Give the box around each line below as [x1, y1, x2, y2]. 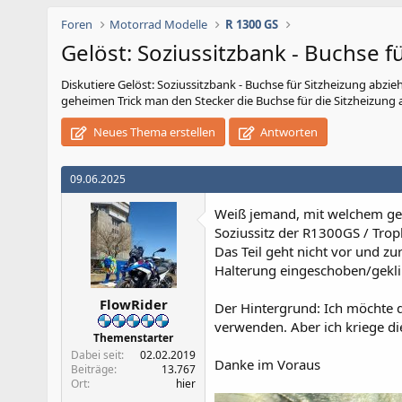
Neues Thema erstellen [90, 124, 215, 140]
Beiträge [71, 361, 114, 377]
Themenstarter [93, 329, 173, 345]
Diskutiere [61, 76, 118, 92]
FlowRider [99, 294, 168, 313]
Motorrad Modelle [109, 16, 208, 32]
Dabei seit [71, 346, 121, 363]
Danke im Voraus [214, 355, 320, 373]
